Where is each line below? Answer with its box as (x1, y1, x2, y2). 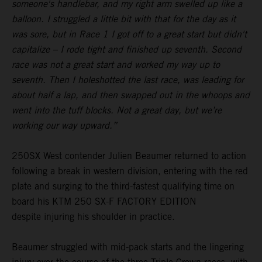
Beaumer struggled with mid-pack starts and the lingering (12, 241, 244, 253)
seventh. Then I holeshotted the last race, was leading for (12, 74, 244, 85)
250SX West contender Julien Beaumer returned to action (12, 150, 246, 161)
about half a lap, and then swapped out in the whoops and (12, 89, 250, 101)
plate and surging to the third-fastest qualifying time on (12, 180, 235, 192)
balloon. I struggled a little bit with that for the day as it (12, 13, 236, 25)
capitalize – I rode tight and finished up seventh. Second (12, 43, 242, 55)
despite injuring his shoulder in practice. (12, 211, 175, 222)
